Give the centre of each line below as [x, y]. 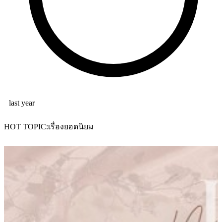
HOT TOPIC [25, 127]
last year [22, 103]
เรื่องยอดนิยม [71, 127]
